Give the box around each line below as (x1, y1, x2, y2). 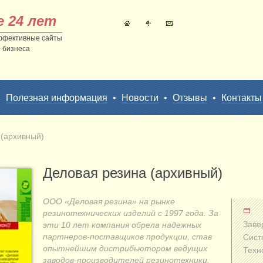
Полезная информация (6, 93, 107, 103)
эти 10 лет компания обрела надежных (43, 220, 201, 230)
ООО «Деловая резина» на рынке (43, 197, 175, 206)
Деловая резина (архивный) (43, 165, 222, 181)
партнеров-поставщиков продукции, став (43, 232, 212, 241)
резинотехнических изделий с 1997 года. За (43, 208, 218, 218)
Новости (122, 93, 159, 103)
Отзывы (173, 93, 207, 103)
